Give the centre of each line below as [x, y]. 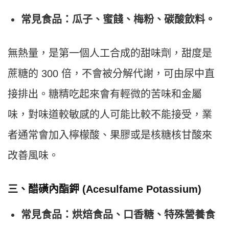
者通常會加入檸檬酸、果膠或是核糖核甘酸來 [110, 135]
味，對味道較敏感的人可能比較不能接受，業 [110, 115]
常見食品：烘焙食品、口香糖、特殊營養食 [118, 215]
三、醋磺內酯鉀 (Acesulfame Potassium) [105, 189]
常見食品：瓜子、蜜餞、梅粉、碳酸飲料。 [118, 20]
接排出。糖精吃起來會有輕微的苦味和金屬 [105, 94]
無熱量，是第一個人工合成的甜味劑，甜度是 [110, 53]
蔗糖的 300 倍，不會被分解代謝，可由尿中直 [111, 74]
